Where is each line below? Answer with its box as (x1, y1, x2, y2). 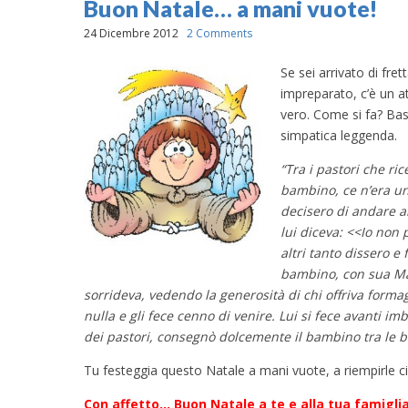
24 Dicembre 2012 (84, 25, 178, 41)
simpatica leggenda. (280, 126, 397, 144)
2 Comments (187, 25, 252, 41)
